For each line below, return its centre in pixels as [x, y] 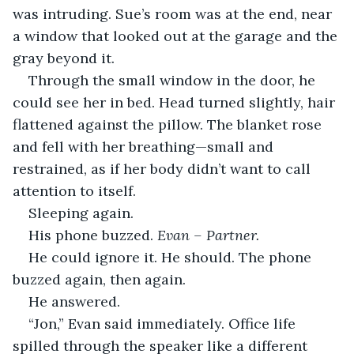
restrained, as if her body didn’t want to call [164, 168]
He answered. [74, 301]
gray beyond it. [64, 58]
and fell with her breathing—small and [145, 146]
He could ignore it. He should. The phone [172, 257]
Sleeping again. [81, 213]
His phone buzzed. [93, 235]
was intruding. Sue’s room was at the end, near [174, 13]
